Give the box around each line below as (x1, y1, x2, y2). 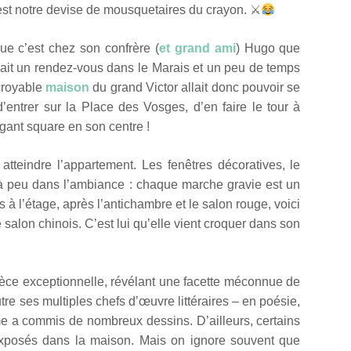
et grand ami (158, 42, 236, 56)
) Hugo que (235, 42, 301, 56)
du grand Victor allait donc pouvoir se (89, 81, 301, 95)
